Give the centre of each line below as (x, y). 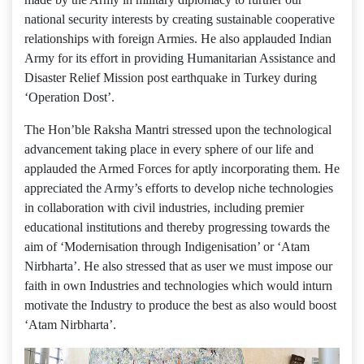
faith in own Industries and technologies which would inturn (178, 286)
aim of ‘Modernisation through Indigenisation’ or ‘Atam (167, 247)
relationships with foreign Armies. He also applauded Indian (178, 39)
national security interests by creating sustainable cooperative (180, 19)
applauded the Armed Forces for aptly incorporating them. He (182, 169)
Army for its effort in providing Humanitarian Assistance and (180, 58)
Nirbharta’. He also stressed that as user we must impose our (178, 266)
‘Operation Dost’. (69, 97)
